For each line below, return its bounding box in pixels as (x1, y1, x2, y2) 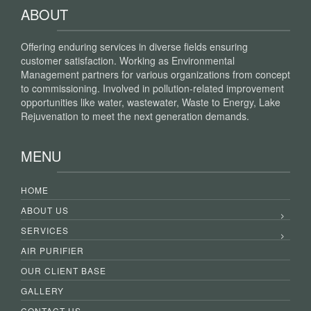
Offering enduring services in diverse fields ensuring (21, 39, 248, 53)
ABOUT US (21, 203, 69, 216)
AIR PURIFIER (21, 244, 84, 256)
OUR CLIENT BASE (21, 264, 106, 276)
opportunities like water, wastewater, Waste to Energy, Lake (21, 94, 280, 109)
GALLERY (21, 284, 64, 296)
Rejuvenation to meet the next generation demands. (21, 108, 249, 123)
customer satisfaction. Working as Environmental (21, 53, 235, 67)
